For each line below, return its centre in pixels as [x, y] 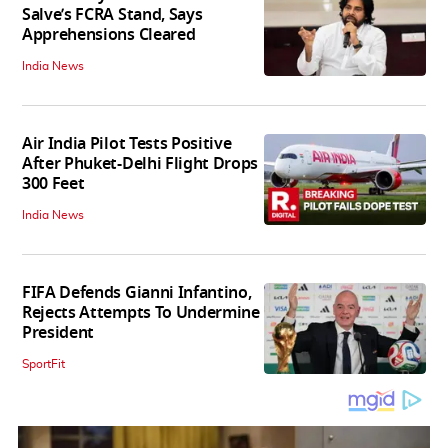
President [58, 333]
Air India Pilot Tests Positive [127, 144]
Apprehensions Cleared [109, 35]
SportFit [43, 364]
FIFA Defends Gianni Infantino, [137, 293]
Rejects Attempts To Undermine [141, 313]
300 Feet [53, 184]
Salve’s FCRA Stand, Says [112, 15]
